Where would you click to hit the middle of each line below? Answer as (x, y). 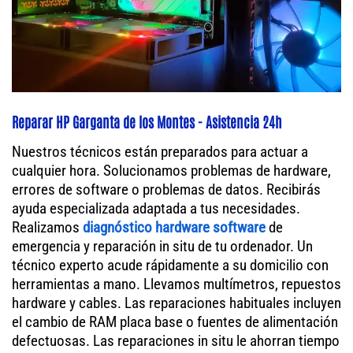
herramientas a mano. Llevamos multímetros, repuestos (176, 284)
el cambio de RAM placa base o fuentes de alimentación (175, 322)
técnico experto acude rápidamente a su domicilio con (170, 266)
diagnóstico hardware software (174, 228)
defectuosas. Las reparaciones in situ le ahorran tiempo (176, 341)
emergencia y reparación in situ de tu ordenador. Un (162, 247)
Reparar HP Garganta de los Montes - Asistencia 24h (147, 122)
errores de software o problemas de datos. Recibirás (166, 190)
